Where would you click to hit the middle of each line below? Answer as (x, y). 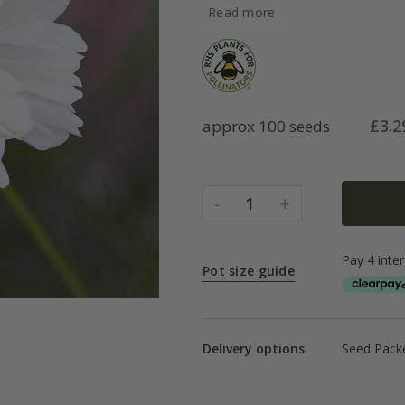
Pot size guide (249, 271)
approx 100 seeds (266, 127)
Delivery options (254, 348)
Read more (242, 12)
